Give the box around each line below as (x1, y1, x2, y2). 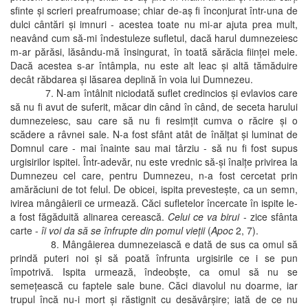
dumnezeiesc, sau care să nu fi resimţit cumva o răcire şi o (10, 113, 298, 127)
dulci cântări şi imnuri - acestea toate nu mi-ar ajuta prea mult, (10, 16, 298, 31)
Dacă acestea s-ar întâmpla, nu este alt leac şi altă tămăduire (10, 58, 298, 72)
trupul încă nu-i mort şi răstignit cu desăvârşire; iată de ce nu (10, 291, 298, 306)
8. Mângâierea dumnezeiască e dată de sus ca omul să (10, 236, 298, 251)
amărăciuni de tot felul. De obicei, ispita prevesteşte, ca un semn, (10, 181, 298, 196)
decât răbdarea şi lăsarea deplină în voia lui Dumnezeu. (10, 71, 253, 86)
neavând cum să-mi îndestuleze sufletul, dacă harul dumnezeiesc (10, 30, 298, 45)
